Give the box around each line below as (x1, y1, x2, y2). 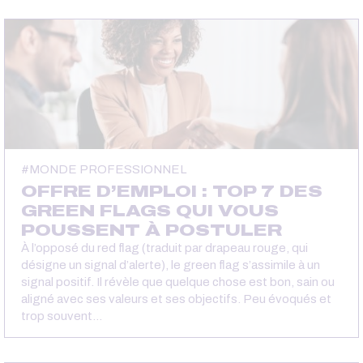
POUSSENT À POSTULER (21, 220, 282, 239)
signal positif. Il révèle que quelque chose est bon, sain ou (21, 275, 335, 288)
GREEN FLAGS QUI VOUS (21, 201, 279, 220)
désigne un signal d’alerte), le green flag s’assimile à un (21, 258, 320, 271)
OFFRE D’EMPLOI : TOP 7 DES (21, 181, 322, 200)
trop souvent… (21, 309, 102, 322)
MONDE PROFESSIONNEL (29, 162, 186, 176)
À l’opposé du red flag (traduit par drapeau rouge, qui (21, 241, 308, 254)
